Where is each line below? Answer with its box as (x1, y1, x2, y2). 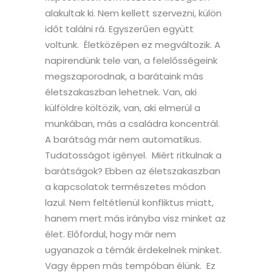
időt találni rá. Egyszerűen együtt (45, 22, 194, 36)
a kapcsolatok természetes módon (45, 180, 206, 194)
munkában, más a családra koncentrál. (45, 117, 222, 131)
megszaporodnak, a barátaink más (45, 70, 203, 83)
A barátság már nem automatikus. (45, 133, 202, 146)
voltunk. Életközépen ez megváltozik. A (45, 38, 220, 52)
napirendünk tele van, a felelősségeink (45, 54, 217, 67)
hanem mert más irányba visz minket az (45, 212, 226, 225)
